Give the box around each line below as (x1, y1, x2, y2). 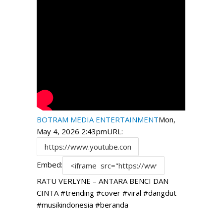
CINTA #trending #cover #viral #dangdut (37, 188, 176, 198)
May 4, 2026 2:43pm (37, 126, 107, 136)
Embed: (37, 160, 62, 170)
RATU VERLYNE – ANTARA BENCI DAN (37, 176, 168, 186)
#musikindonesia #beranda (37, 200, 128, 210)
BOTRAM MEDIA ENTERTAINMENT (37, 114, 159, 124)
